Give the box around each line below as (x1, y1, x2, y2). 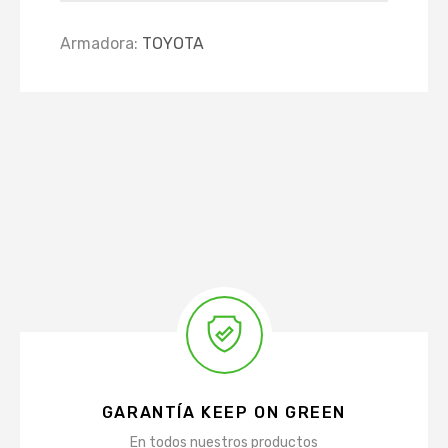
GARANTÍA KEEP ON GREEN (101, 403, 347, 422)
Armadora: (60, 33, 142, 53)
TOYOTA (142, 33, 204, 53)
